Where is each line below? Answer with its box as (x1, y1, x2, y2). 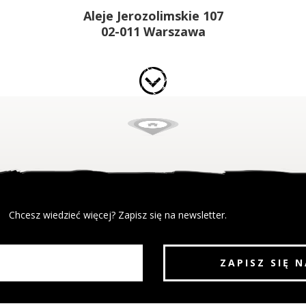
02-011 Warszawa (100, 23, 206, 40)
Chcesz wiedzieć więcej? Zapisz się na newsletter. (9, 208, 227, 221)
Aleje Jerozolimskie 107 (83, 8, 223, 24)
